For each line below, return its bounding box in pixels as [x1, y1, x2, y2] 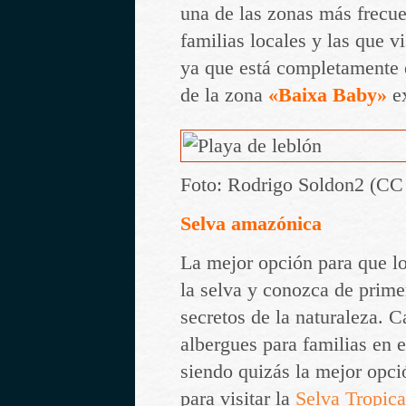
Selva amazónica [180, 212, 322, 235]
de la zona [180, 84, 268, 107]
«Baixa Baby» [268, 84, 387, 107]
